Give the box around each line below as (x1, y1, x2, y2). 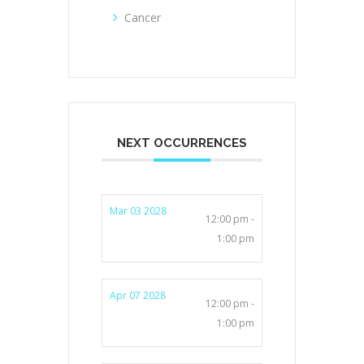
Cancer (124, 9, 161, 25)
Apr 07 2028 (110, 288, 166, 302)
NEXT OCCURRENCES (117, 135, 247, 150)
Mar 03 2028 (110, 203, 167, 218)
